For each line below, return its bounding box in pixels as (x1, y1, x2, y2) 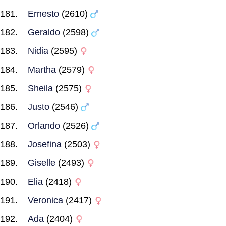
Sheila (28, 83, 53, 93)
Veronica (28, 195, 63, 205)
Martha (28, 65, 56, 75)
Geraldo (28, 27, 60, 37)
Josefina (28, 139, 62, 149)
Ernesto (28, 9, 59, 19)
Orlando (28, 121, 60, 131)
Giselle (28, 158, 55, 168)
